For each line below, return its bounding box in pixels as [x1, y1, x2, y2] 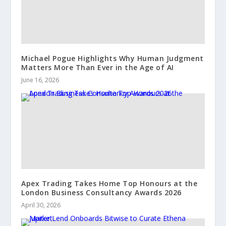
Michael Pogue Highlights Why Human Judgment [21, 53, 204, 63]
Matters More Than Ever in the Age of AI [21, 62, 174, 72]
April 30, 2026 [21, 200, 61, 209]
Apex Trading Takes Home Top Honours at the [21, 178, 198, 188]
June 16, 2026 [21, 75, 60, 84]
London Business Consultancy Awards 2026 [21, 187, 182, 197]
